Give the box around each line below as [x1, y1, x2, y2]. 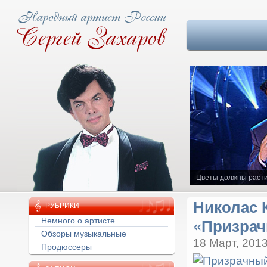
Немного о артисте [41, 216, 115, 225]
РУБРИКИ [45, 201, 79, 210]
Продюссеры [41, 242, 92, 252]
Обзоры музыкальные [41, 229, 126, 238]
